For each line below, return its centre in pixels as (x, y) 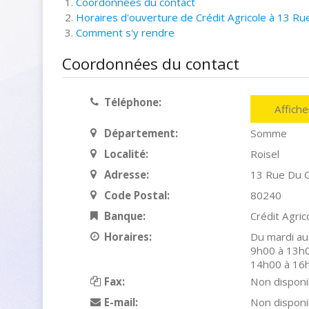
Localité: (126, 154)
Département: (141, 133)
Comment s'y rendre (125, 32)
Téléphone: (132, 102)
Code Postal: (137, 195)
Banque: (124, 216)
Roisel (265, 154)
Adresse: (126, 175)
